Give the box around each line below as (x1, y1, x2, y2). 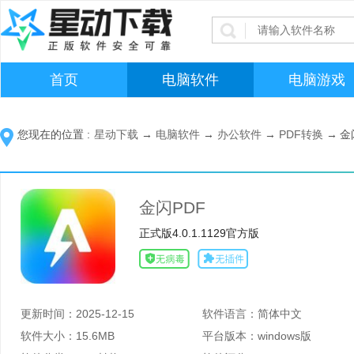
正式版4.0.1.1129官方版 (139, 227, 259, 239)
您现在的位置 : (17, 128, 90, 141)
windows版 (258, 330, 312, 342)
